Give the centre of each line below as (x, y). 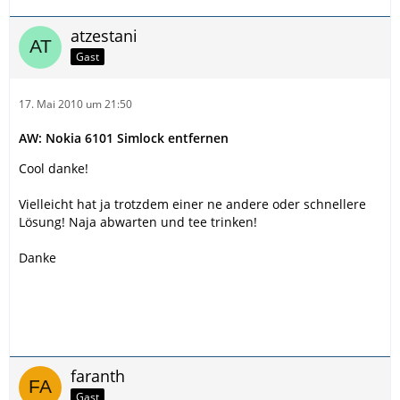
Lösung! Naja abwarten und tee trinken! (138, 222)
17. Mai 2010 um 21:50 (75, 104)
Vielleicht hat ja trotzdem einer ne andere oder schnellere (192, 204)
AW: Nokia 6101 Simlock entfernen (124, 138)
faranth (98, 376)
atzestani (104, 36)
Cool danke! (54, 168)
